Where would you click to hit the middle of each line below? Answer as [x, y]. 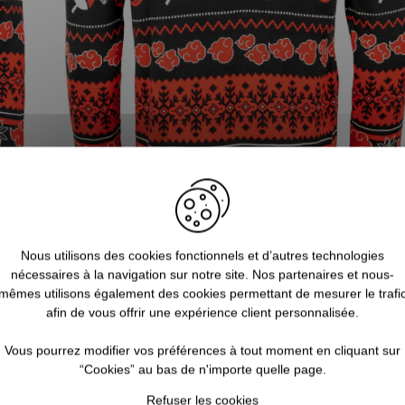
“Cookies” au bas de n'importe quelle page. [202, 369]
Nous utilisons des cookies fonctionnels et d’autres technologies [202, 255]
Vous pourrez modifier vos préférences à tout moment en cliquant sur [202, 350]
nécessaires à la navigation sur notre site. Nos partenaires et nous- [202, 274]
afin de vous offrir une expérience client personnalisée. [202, 312]
